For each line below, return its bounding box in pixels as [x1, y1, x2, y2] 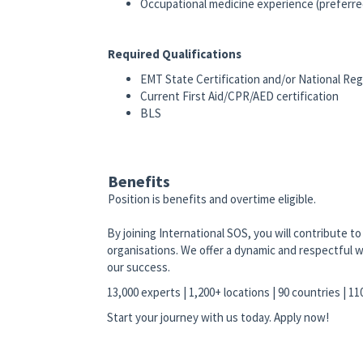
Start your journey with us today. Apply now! [107, 310, 329, 326]
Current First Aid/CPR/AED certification [140, 88, 339, 105]
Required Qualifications [108, 46, 244, 62]
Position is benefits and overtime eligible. [108, 191, 316, 207]
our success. [107, 259, 170, 275]
